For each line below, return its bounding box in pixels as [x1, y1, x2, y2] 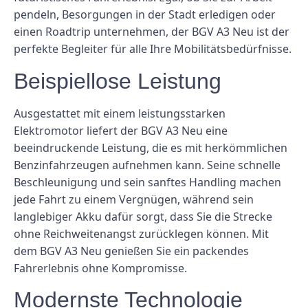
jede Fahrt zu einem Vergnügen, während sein [14, 191, 254, 207]
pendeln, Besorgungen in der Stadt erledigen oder [14, 7, 276, 23]
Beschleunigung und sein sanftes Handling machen [14, 174, 281, 190]
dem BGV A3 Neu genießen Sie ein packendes [14, 243, 249, 258]
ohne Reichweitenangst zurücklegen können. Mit [14, 225, 269, 241]
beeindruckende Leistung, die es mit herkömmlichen [14, 140, 287, 155]
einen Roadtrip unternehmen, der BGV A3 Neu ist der [14, 24, 289, 40]
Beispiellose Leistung [14, 68, 221, 93]
